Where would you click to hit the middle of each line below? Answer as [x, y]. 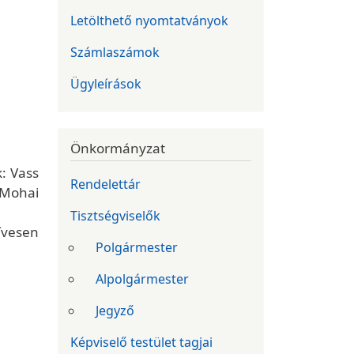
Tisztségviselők [115, 215]
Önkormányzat [118, 149]
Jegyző [115, 310]
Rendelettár [105, 184]
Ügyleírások [106, 84]
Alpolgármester [142, 279]
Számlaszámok [115, 53]
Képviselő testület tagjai [141, 342]
